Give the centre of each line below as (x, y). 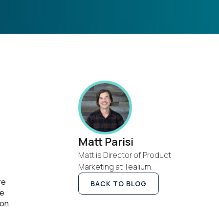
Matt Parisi (106, 142)
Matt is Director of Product (125, 155)
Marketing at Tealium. (116, 167)
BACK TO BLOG (119, 184)
